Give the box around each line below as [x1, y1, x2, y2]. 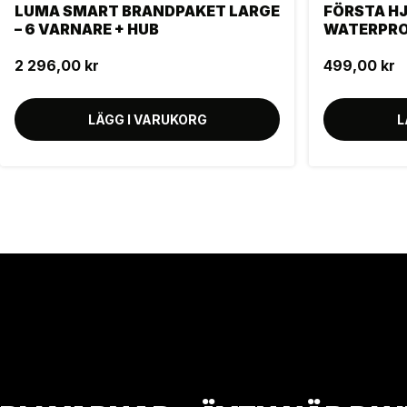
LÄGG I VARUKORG [87, 112, 207, 128]
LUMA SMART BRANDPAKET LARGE [15, 2, 280, 21]
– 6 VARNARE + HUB [15, 20, 159, 39]
